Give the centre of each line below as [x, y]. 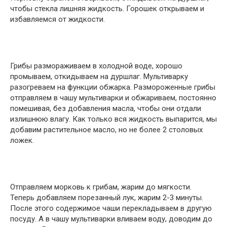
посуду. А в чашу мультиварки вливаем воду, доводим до [111, 219]
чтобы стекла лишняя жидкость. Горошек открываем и [107, 9]
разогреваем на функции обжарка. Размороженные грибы [113, 87]
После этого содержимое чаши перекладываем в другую [111, 209]
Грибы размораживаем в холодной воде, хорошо [96, 66]
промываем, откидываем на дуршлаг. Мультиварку [99, 77]
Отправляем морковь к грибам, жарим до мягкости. [101, 187]
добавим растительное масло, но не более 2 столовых [106, 130]
